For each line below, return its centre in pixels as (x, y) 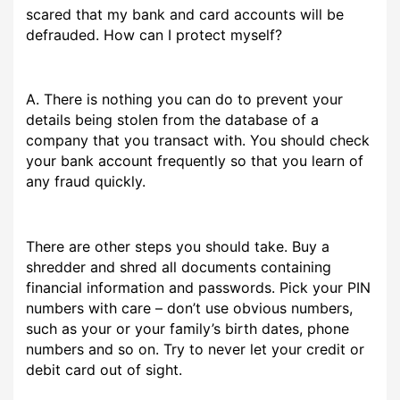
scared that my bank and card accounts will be (185, 14)
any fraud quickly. (86, 182)
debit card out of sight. (104, 369)
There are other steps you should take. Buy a (178, 246)
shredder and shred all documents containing (179, 267)
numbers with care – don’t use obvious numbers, (190, 308)
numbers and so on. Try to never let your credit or (196, 349)
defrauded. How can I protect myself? (154, 34)
